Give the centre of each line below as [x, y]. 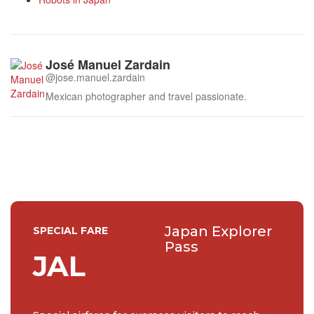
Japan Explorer [218, 231]
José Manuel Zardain [108, 64]
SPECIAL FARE [70, 231]
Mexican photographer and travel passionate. [146, 96]
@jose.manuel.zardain [95, 77]
